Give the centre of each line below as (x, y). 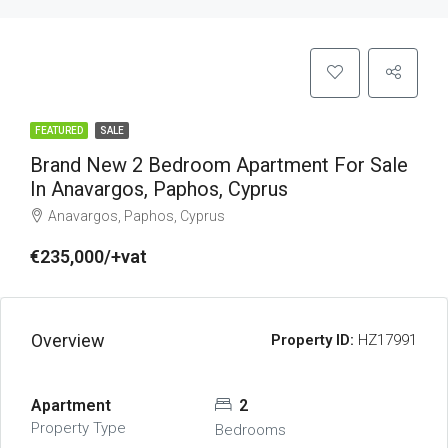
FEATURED (59, 130)
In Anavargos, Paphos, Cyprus (159, 189)
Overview (68, 340)
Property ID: (312, 340)
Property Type (78, 428)
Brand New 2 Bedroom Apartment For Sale (219, 165)
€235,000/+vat (88, 256)
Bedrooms (250, 430)
